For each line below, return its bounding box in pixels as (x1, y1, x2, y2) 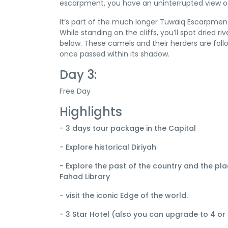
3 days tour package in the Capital (66, 123, 196, 133)
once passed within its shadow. (60, 49, 169, 59)
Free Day (60, 86, 91, 96)
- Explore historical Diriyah (60, 142, 156, 152)
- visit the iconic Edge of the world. (60, 190, 188, 201)
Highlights (60, 103, 122, 120)
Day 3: (60, 66, 97, 83)
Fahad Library (60, 172, 110, 182)
